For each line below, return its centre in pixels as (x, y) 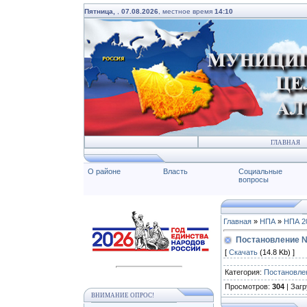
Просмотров (246, 286)
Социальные (260, 171)
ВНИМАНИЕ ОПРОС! (123, 296)
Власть (175, 171)
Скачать (243, 252)
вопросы (254, 180)
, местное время (186, 11)
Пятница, (101, 11)
